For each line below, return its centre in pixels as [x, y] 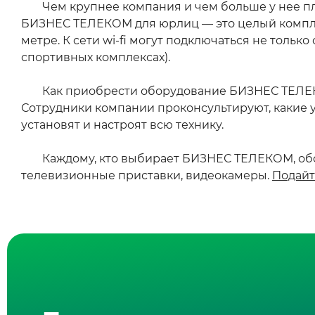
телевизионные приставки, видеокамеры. [147, 175]
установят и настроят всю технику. [122, 125]
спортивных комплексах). [96, 57]
